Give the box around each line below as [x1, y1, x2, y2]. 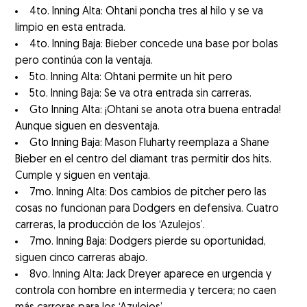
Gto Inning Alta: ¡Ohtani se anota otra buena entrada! [29, 105, 282, 116]
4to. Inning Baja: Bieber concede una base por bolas [29, 39, 279, 51]
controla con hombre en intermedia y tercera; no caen [15, 286, 277, 297]
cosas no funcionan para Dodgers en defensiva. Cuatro [15, 204, 280, 215]
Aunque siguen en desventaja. [15, 121, 160, 133]
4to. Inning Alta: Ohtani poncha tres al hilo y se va [29, 6, 264, 18]
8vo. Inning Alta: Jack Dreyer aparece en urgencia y [29, 269, 272, 281]
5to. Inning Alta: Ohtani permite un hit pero [29, 72, 233, 84]
